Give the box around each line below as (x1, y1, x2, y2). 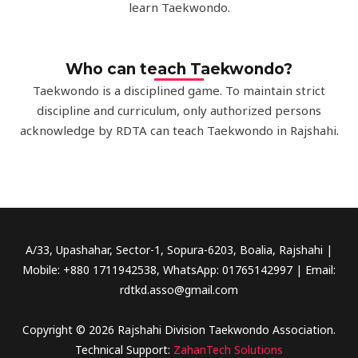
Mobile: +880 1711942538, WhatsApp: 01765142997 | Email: (22, 262, 336, 278)
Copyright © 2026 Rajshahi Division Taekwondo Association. (22, 321, 336, 337)
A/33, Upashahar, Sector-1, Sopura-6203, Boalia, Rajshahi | (26, 242, 332, 258)
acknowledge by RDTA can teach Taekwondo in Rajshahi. (19, 122, 339, 139)
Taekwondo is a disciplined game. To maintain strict (33, 82, 325, 99)
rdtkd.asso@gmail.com (120, 282, 238, 298)
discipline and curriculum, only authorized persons (37, 102, 321, 119)
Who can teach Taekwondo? (66, 60, 292, 79)
